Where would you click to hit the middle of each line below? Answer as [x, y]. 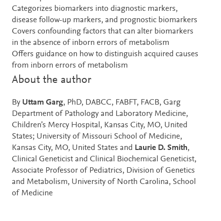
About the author [52, 80]
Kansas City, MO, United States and [73, 148]
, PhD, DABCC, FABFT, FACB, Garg [122, 103]
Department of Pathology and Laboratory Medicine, [100, 114]
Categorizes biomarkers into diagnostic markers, [95, 9]
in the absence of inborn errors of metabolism [91, 43]
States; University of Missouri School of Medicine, [97, 137]
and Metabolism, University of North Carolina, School [104, 182]
